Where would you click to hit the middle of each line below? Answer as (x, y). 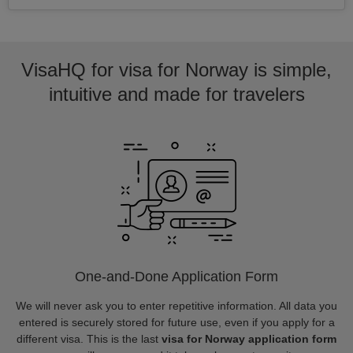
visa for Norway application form (249, 339)
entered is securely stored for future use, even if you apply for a (176, 322)
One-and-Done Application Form (176, 277)
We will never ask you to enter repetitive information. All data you (176, 306)
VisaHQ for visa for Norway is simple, (176, 70)
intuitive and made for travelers (176, 94)
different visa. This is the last (89, 339)
